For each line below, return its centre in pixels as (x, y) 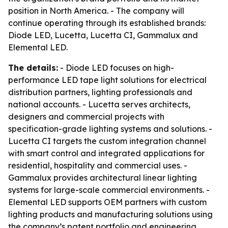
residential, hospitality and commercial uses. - (98, 165)
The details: (33, 68)
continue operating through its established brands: (107, 23)
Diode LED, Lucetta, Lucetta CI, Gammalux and (103, 35)
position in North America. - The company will (96, 11)
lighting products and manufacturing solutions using (110, 214)
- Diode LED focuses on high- (116, 68)
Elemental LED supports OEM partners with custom (107, 202)
